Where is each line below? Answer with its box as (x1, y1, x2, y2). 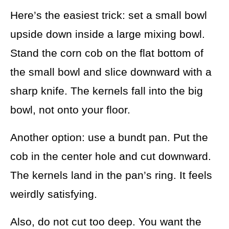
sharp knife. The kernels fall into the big (10, 85, 203, 97)
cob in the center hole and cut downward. (10, 150, 211, 163)
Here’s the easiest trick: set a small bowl (10, 9, 207, 21)
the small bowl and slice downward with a (10, 66, 212, 78)
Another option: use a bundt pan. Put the (10, 131, 208, 144)
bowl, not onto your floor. (10, 104, 130, 116)
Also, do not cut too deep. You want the (10, 216, 201, 228)
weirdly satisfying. (10, 188, 97, 200)
